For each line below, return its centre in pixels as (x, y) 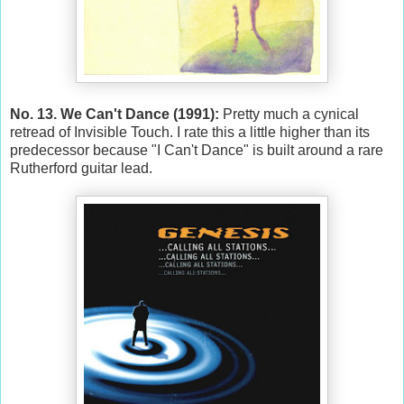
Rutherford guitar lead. (83, 169)
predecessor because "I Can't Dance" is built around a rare (197, 151)
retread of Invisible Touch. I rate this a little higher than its (190, 133)
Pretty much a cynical (289, 115)
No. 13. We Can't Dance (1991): (115, 115)
